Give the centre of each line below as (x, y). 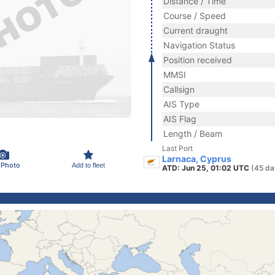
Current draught (196, 30)
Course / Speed (195, 16)
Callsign (179, 89)
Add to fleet (88, 165)
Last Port (177, 148)
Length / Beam (193, 134)
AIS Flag (180, 119)
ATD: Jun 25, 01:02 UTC (207, 168)
